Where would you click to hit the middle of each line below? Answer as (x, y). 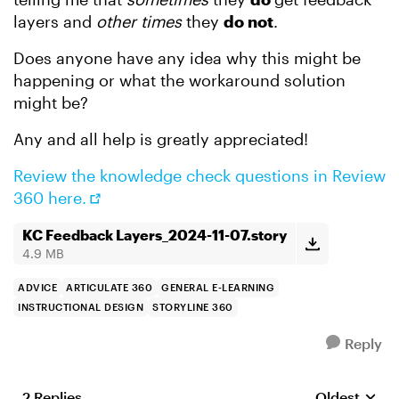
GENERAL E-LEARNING (218, 287)
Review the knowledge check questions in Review (199, 175)
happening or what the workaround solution (179, 80)
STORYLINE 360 (193, 307)
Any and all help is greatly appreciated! (163, 139)
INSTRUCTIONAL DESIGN (81, 307)
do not (248, 21)
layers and (55, 21)
